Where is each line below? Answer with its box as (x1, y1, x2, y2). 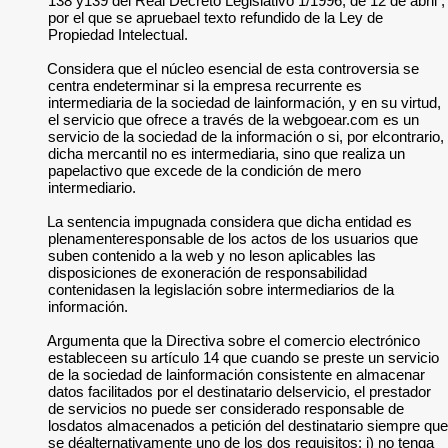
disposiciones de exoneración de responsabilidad (48, 264, 367, 281)
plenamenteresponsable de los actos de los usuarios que (48, 230, 418, 247)
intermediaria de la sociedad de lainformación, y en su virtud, (48, 94, 441, 111)
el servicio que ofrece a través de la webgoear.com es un (48, 111, 419, 128)
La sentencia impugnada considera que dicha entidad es (47, 213, 413, 230)
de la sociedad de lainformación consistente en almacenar (48, 366, 425, 383)
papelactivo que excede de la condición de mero (48, 162, 361, 179)
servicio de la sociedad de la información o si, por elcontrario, (48, 128, 444, 145)
